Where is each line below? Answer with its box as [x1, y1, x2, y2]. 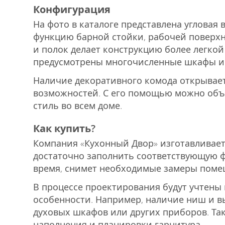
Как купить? [33, 121, 95, 135]
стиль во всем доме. [33, 99, 122, 111]
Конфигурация [33, 2, 110, 16]
